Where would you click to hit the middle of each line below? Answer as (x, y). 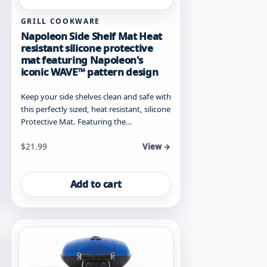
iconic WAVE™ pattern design (89, 72)
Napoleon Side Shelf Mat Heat (91, 36)
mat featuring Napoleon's (82, 60)
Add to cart (96, 184)
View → (157, 147)
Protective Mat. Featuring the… (76, 122)
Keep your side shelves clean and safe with (96, 97)
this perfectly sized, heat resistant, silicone (95, 109)
